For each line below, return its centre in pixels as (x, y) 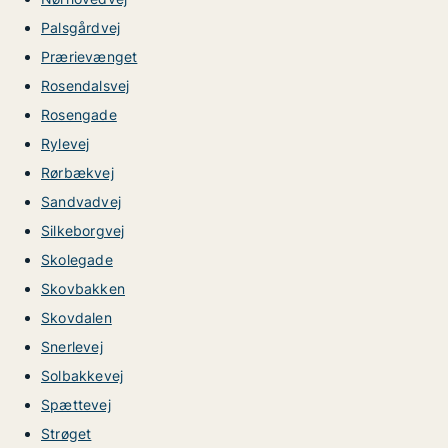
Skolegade (77, 259)
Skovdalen (76, 317)
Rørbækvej (77, 172)
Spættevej (76, 404)
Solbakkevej (82, 375)
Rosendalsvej (85, 85)
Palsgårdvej (81, 27)
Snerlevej (72, 346)
